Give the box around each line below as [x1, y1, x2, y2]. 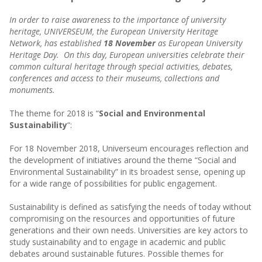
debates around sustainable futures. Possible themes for [9, 248, 223, 259]
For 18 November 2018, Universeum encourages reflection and [9, 143, 249, 154]
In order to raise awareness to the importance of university [9, 14, 226, 25]
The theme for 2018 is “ [9, 108, 99, 119]
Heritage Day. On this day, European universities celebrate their [9, 49, 244, 60]
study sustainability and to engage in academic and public [9, 236, 226, 247]
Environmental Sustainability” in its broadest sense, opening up [9, 166, 246, 177]
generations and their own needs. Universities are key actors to [9, 225, 248, 236]
